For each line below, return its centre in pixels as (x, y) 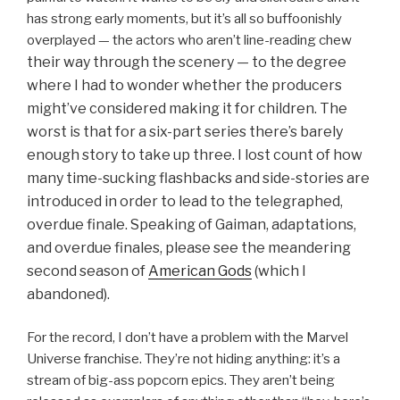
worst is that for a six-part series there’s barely (185, 132)
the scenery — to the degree (248, 62)
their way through (88, 62)
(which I (279, 271)
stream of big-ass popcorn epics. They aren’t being (181, 380)
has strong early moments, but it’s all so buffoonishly (184, 19)
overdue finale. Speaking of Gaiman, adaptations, (192, 225)
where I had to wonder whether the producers (184, 86)
